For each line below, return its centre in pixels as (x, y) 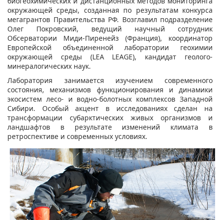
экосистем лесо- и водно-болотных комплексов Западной (110, 99)
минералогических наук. (49, 66)
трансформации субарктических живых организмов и (110, 117)
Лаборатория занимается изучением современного (110, 80)
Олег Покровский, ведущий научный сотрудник (110, 28)
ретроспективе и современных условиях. (77, 136)
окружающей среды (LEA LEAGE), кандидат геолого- (110, 56)
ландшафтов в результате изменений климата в (110, 127)
